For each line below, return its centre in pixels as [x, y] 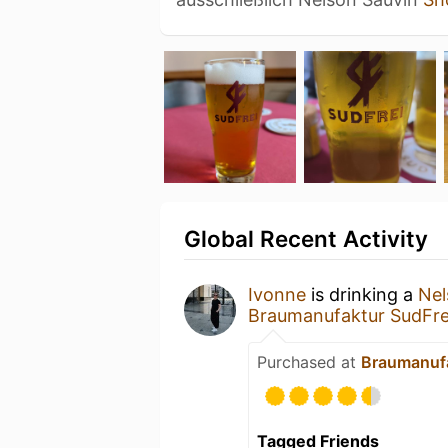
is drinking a [362, 294]
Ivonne [277, 294]
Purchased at [309, 361]
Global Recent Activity [306, 238]
